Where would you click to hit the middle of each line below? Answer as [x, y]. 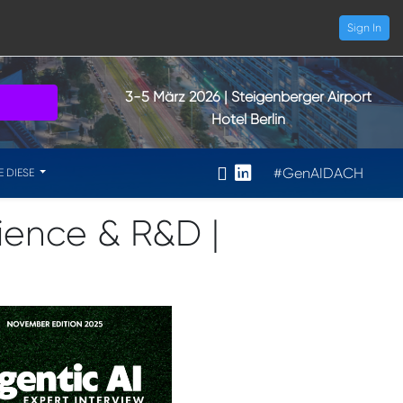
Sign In [364, 27]
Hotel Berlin [249, 119]
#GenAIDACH [318, 173]
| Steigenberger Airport [298, 97]
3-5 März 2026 [173, 97]
